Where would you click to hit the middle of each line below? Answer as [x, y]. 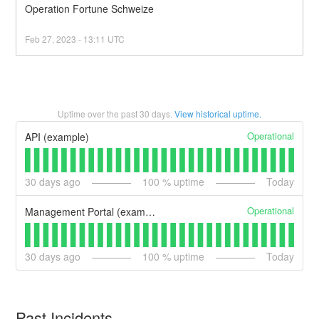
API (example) [57, 137]
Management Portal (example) [151, 211]
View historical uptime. [218, 113]
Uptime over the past [99, 113]
